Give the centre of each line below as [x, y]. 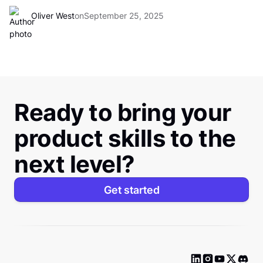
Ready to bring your [123, 112]
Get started [131, 190]
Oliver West [53, 15]
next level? [75, 164]
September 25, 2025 [124, 15]
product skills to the [125, 138]
